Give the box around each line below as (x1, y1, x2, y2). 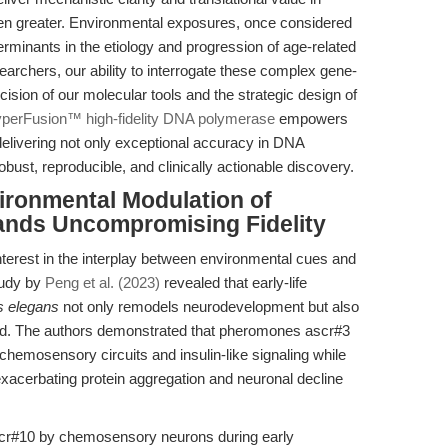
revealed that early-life (160, 274, 307, 291)
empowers (275, 110, 348, 127)
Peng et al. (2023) (45, 274, 160, 291)
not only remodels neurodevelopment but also (59, 298, 359, 315)
